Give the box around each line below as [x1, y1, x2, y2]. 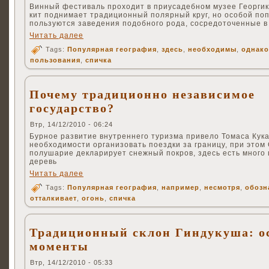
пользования [30, 56, 80, 64]
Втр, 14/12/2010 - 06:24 [30, 121, 113, 128]
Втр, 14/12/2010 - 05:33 [30, 259, 113, 267]
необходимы [188, 46, 237, 53]
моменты [29, 240, 89, 253]
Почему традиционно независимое [29, 88, 255, 101]
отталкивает [30, 195, 77, 202]
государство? [29, 101, 115, 115]
